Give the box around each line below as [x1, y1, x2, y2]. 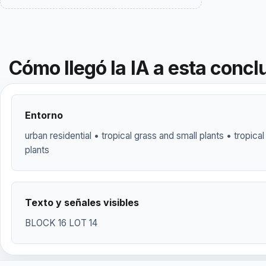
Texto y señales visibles [25, 197, 139, 208]
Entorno [25, 109, 63, 121]
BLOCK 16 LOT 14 [25, 217, 97, 229]
